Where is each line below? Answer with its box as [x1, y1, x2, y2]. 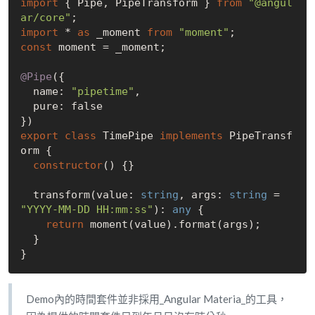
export [20, 129, 58, 143]
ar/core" [20, 11, 71, 25]
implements [159, 129, 223, 143]
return [45, 218, 84, 231]
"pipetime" [70, 85, 134, 98]
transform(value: [32, 188, 141, 202]
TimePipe [96, 129, 160, 143]
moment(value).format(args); [83, 218, 261, 231]
